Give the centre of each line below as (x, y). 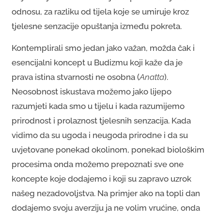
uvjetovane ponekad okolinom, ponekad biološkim (108, 149)
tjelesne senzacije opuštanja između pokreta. (97, 26)
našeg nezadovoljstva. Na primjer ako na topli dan (106, 193)
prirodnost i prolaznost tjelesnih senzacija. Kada (101, 120)
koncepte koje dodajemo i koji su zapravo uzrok (101, 178)
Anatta (152, 77)
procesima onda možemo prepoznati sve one (98, 164)
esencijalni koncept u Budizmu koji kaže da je (97, 62)
